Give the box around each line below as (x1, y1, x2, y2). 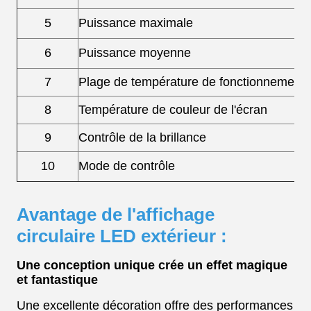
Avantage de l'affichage (17, 204, 215, 225)
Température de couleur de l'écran (78, 103, 267, 117)
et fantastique (17, 273, 98, 287)
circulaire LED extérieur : (17, 226, 227, 246)
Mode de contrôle (78, 159, 175, 173)
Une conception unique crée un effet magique (17, 258, 287, 272)
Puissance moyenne (78, 46, 191, 60)
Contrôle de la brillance (78, 131, 206, 144)
